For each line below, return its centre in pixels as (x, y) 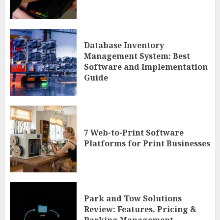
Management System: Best (137, 56)
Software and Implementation (146, 67)
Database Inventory (124, 45)
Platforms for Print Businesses (147, 143)
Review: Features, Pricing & (140, 209)
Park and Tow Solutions (133, 198)
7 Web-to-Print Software (134, 132)
